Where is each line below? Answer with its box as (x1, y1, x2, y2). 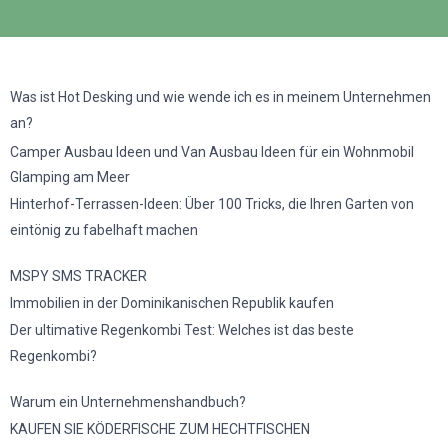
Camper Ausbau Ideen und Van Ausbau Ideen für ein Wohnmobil (10, 143, 414, 160)
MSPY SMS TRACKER (10, 267, 147, 284)
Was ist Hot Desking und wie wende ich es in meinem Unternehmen (10, 88, 431, 105)
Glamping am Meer (10, 168, 130, 185)
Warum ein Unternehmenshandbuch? (10, 393, 246, 410)
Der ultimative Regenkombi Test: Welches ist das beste (10, 321, 354, 338)
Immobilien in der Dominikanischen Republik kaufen (10, 294, 334, 311)
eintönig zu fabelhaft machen (10, 221, 198, 238)
